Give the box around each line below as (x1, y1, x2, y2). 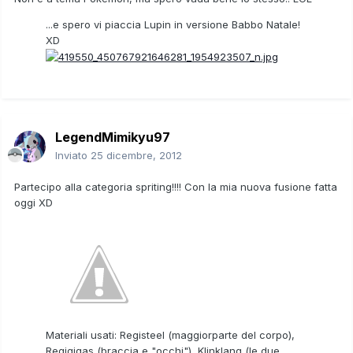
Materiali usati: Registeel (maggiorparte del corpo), (46, 328, 295, 341)
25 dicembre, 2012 (91, 148, 182, 162)
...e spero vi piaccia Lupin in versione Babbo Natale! (46, 17, 300, 31)
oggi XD (14, 195, 53, 209)
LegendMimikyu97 (55, 128, 170, 145)
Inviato (55, 148, 91, 162)
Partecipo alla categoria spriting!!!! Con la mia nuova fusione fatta (14, 180, 337, 193)
